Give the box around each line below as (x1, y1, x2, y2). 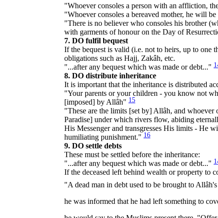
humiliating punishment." (64, 132, 144, 141)
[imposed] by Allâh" (64, 97, 128, 106)
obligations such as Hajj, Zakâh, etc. (64, 54, 175, 62)
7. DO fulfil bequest (64, 36, 128, 45)
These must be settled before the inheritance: (64, 150, 200, 159)
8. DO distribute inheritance (64, 71, 156, 80)
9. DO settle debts (64, 141, 122, 150)
